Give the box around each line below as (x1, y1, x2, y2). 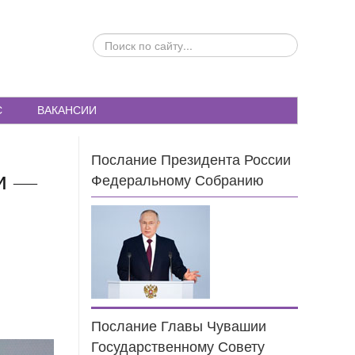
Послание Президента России (91, 153, 292, 168)
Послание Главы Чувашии (91, 319, 267, 334)
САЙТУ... (92, 66, 137, 80)
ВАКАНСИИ (37, 104, 97, 116)
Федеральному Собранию (91, 174, 265, 189)
